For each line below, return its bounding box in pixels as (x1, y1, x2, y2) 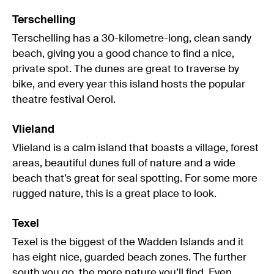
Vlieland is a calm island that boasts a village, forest (12, 143, 259, 154)
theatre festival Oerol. (12, 94, 116, 105)
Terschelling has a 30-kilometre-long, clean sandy (12, 33, 251, 44)
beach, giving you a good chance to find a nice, (12, 48, 234, 59)
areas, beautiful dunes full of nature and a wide (12, 158, 235, 169)
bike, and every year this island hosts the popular (12, 79, 245, 90)
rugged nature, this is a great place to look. (12, 188, 217, 199)
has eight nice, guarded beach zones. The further (12, 252, 246, 263)
